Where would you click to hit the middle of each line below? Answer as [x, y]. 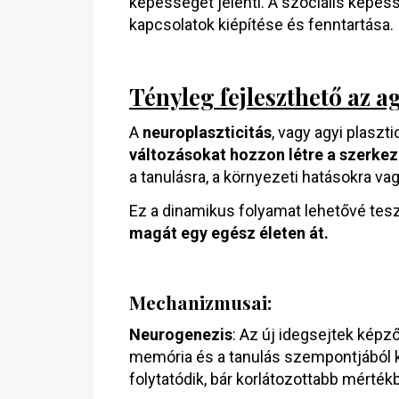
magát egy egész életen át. [229, 233]
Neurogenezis [181, 334]
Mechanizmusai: [200, 302]
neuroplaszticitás [207, 132]
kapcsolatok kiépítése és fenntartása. [261, 24]
